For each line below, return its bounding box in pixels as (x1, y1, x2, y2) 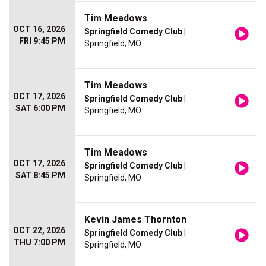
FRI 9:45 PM (19, 36, 65, 46)
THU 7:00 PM (14, 237, 65, 247)
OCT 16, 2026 (13, 24, 65, 34)
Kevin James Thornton (84, 214, 186, 225)
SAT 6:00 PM (15, 103, 65, 113)
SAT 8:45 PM (15, 170, 65, 180)
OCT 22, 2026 (13, 226, 65, 235)
